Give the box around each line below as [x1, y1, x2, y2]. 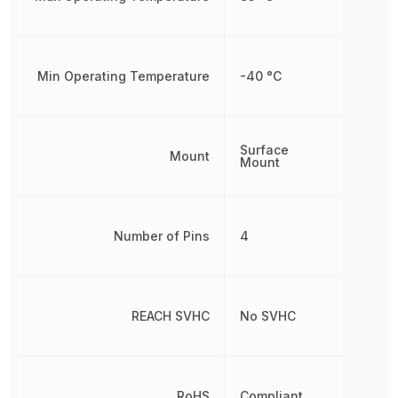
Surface [239, 142, 289, 157]
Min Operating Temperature [36, 68, 210, 84]
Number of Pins [113, 228, 210, 243]
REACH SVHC [131, 308, 210, 323]
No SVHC [239, 308, 296, 323]
